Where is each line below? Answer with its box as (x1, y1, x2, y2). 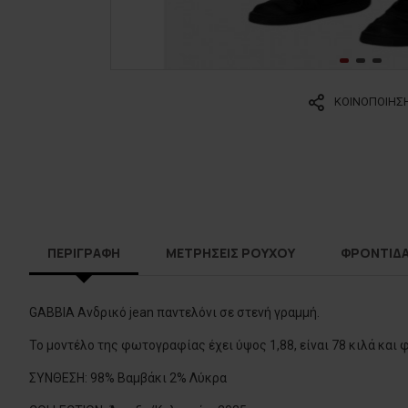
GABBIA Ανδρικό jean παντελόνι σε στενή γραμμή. (29, 305, 320, 320)
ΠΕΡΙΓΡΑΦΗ (47, 244, 120, 261)
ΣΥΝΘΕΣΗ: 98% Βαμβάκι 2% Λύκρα (29, 371, 227, 385)
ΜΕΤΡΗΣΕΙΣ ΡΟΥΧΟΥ (166, 244, 295, 261)
